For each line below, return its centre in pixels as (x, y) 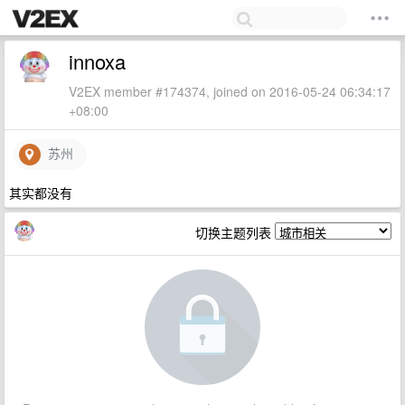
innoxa (97, 61)
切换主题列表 (235, 232)
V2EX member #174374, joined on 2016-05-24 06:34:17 (230, 91)
